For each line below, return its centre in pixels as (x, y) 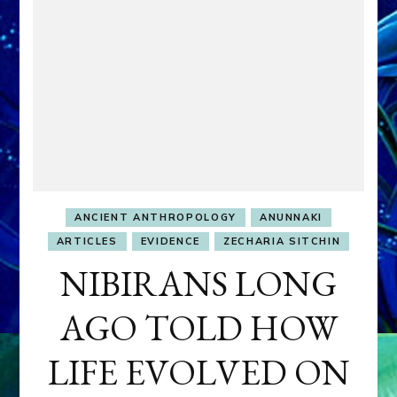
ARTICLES (87, 241)
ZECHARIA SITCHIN (282, 241)
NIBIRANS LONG (198, 284)
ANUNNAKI (291, 218)
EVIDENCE (170, 241)
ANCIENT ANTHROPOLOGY (155, 218)
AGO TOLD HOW (198, 328)
